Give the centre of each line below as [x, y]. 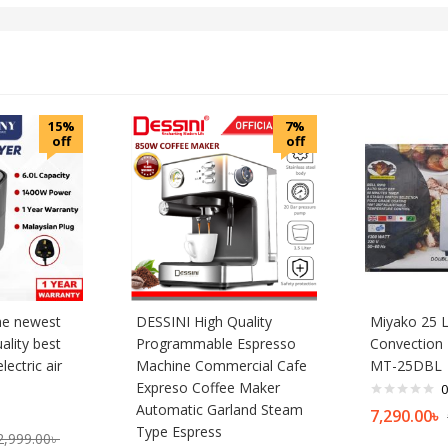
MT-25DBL [406, 365]
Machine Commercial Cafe [221, 365]
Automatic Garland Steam [219, 409]
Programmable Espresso [216, 343]
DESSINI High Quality [204, 321]
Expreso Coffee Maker [208, 387]
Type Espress [179, 431]
